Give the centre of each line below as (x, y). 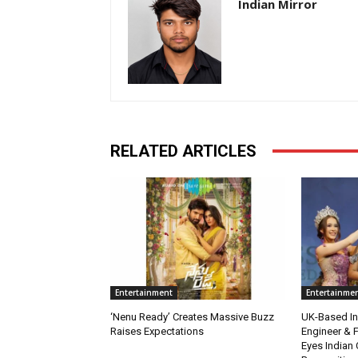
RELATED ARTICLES (183, 151)
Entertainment (144, 292)
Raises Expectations (157, 331)
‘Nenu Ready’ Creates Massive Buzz (192, 316)
